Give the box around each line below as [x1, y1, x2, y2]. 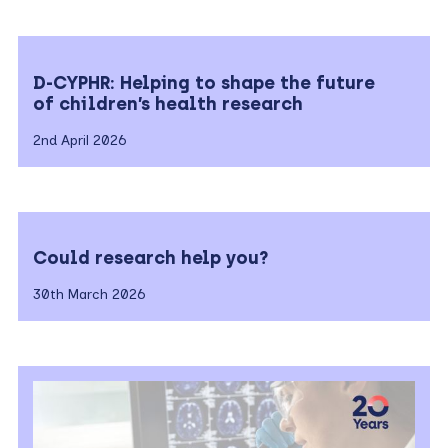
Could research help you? [32, 247, 269, 270]
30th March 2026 [32, 286, 146, 304]
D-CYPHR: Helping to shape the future [32, 71, 375, 94]
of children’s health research [32, 92, 308, 115]
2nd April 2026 [32, 131, 127, 149]
